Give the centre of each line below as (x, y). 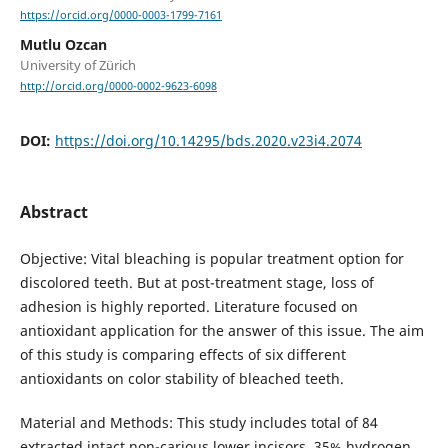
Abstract (53, 211)
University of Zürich (77, 65)
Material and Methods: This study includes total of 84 (198, 422)
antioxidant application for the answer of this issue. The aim (221, 330)
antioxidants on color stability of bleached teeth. (183, 378)
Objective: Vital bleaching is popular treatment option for (211, 258)
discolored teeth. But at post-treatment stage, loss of (196, 282)
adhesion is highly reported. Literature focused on (188, 306)
